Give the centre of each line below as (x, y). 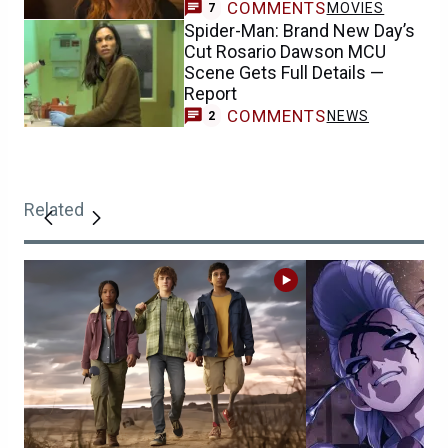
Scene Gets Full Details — (284, 72)
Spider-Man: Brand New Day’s (299, 30)
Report (210, 93)
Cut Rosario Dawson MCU (285, 51)
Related (54, 210)
